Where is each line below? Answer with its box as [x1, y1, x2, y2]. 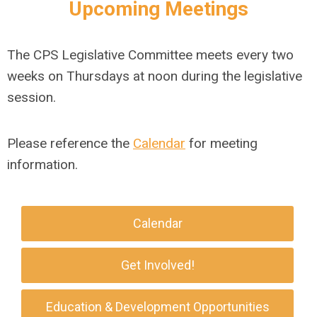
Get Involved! [120, 258, 195, 272]
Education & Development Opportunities [45, 299, 270, 314]
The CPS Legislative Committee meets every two [7, 47, 294, 63]
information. [7, 156, 78, 173]
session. [7, 89, 63, 105]
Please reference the [7, 135, 133, 151]
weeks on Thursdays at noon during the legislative [7, 68, 302, 84]
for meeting [185, 135, 258, 151]
